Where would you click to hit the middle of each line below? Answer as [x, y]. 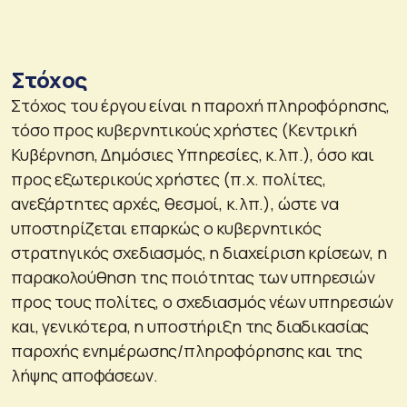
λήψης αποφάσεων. [84, 375]
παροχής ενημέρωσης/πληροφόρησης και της [187, 350]
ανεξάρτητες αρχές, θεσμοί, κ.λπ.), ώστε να [175, 203]
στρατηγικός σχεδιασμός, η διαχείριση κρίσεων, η [199, 252]
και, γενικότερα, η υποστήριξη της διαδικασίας [190, 326]
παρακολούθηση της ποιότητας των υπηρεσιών [193, 277]
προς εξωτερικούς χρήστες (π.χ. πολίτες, [169, 179]
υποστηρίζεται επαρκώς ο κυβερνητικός [166, 228]
